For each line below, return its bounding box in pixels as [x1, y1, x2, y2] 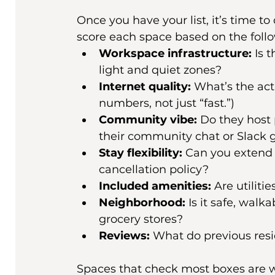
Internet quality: [99, 80, 191, 94]
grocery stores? [99, 212, 183, 227]
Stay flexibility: [99, 146, 182, 160]
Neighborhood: [99, 196, 185, 210]
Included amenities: [99, 179, 211, 193]
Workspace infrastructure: [99, 47, 252, 61]
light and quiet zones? [99, 63, 222, 77]
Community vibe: [99, 113, 197, 127]
